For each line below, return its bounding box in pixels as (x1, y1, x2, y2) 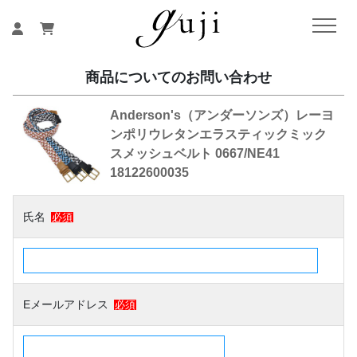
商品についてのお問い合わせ (85, 68, 272, 85)
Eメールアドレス (23, 298, 109, 312)
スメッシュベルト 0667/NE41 (110, 146, 280, 160)
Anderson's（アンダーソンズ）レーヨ (110, 108, 335, 122)
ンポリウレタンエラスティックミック (110, 127, 328, 141)
